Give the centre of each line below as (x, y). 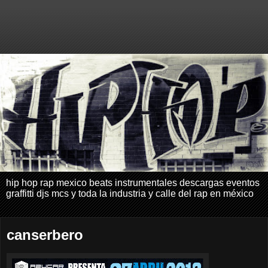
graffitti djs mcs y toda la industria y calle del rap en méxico (130, 194)
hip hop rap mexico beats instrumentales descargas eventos (133, 183)
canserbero (45, 235)
